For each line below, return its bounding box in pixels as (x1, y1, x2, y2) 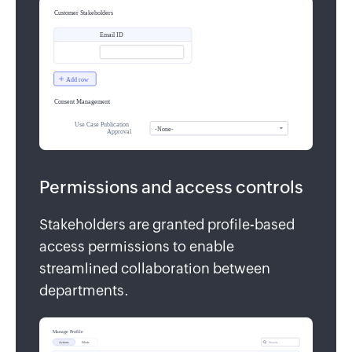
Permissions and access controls (39, 177, 303, 197)
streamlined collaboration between (39, 259, 270, 277)
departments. (39, 281, 129, 299)
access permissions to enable (39, 237, 234, 255)
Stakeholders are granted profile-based (39, 215, 295, 233)
